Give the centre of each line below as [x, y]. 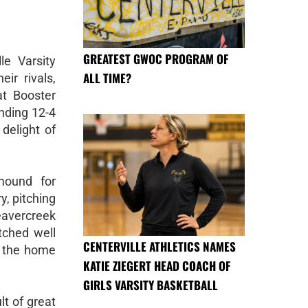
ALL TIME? [107, 78]
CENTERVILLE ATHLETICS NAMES [159, 246]
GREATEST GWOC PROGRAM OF [156, 59]
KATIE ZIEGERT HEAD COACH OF [157, 265]
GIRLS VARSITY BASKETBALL [151, 285]
